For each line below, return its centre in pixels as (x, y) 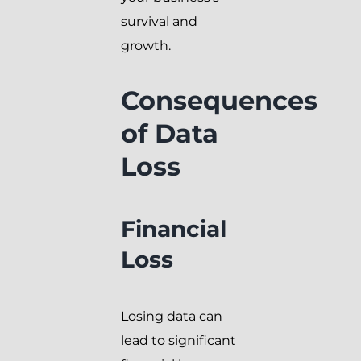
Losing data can (172, 316)
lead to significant (178, 340)
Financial (174, 228)
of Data (170, 134)
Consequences (219, 101)
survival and (159, 22)
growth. (146, 46)
